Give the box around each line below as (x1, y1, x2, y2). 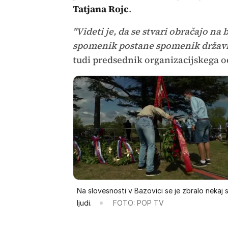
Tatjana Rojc (72, 2, 129, 15)
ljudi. (76, 198, 92, 207)
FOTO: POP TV (112, 198, 164, 207)
